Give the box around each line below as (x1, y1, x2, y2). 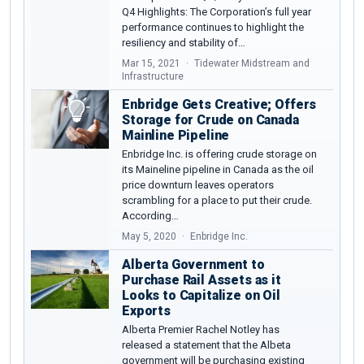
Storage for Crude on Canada (122, 111, 299, 128)
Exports (122, 302, 171, 318)
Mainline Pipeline (122, 127, 230, 143)
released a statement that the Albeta (122, 338, 291, 351)
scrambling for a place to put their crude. (122, 193, 312, 206)
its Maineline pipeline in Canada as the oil (122, 162, 314, 175)
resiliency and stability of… (122, 36, 245, 49)
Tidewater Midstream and (194, 57, 310, 69)
